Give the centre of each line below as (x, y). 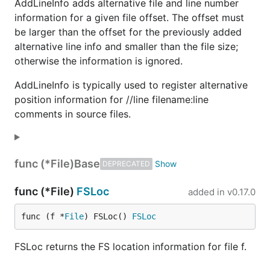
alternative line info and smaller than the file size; (126, 46)
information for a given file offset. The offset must (129, 17)
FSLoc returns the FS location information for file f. (130, 246)
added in (206, 192)
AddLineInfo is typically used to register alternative (131, 85)
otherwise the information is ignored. (99, 61)
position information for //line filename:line (111, 99)
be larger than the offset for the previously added (128, 32)
